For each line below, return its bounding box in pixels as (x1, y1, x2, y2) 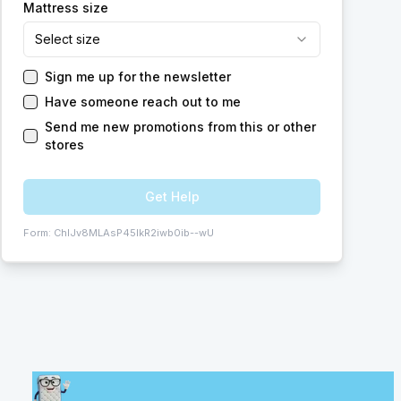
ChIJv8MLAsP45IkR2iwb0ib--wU (54, 226, 214, 239)
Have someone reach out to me (45, 94, 241, 109)
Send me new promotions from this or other (45, 119, 316, 134)
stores (45, 137, 84, 152)
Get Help (144, 189, 200, 204)
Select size (35, 31, 100, 47)
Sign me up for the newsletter (45, 69, 231, 84)
